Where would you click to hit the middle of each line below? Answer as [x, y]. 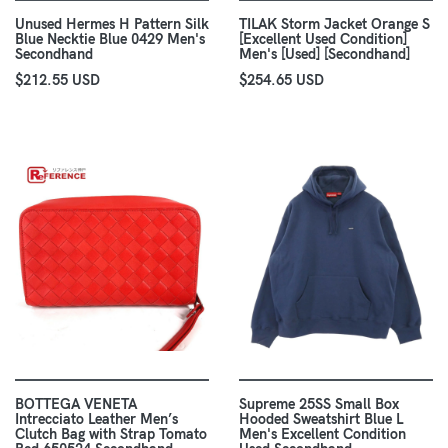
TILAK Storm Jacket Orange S [334, 24]
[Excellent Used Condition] [323, 39]
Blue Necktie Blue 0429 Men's [110, 39]
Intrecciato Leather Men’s [96, 419]
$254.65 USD [281, 80]
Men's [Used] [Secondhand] [324, 54]
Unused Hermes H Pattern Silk [112, 24]
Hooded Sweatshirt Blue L [321, 419]
